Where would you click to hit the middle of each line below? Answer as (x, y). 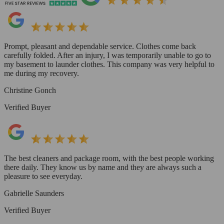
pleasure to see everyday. (43, 176)
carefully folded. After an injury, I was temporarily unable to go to (107, 55)
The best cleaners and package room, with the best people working (109, 158)
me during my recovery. (41, 73)
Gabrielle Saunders (34, 193)
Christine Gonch (30, 90)
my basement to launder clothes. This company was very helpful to (109, 64)
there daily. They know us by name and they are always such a (103, 167)
